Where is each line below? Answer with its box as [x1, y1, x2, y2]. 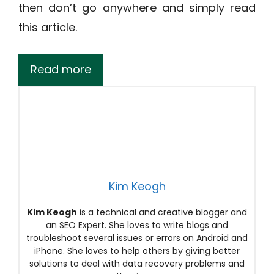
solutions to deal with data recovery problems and [29, 257, 245, 270]
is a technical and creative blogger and [77, 206, 247, 218]
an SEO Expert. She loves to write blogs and [46, 219, 228, 231]
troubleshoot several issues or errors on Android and [26, 232, 248, 244]
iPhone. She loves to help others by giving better [34, 245, 240, 257]
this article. [18, 20, 77, 35]
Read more [31, 62, 91, 77]
